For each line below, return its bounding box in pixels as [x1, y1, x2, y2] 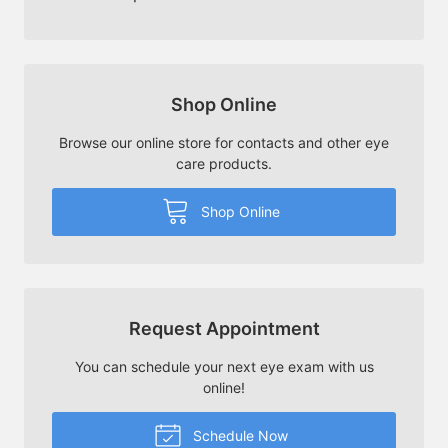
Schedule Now [188, 426, 288, 444]
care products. [176, 154, 272, 172]
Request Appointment [128, 317, 320, 339]
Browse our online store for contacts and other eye [59, 133, 389, 151]
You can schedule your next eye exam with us [74, 357, 374, 375]
